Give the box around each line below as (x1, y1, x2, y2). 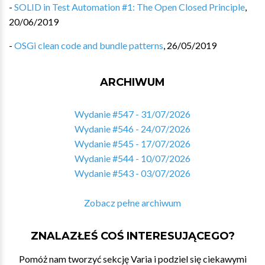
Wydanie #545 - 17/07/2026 (75, 138, 190, 149)
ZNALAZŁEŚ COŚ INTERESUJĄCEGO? (30, 230, 235, 243)
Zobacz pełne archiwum (84, 197, 181, 208)
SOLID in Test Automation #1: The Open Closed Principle (14, 1, 245, 12)
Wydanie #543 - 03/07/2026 (75, 167, 190, 179)
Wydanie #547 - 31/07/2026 (75, 108, 190, 119)
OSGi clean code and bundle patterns (14, 40, 163, 51)
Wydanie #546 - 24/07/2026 (75, 123, 190, 134)
